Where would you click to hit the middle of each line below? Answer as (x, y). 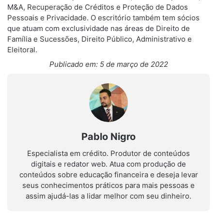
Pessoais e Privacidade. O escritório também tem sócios (103, 18)
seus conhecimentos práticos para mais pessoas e (108, 185)
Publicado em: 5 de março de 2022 (108, 64)
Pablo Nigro (108, 137)
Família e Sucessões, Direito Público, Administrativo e (100, 39)
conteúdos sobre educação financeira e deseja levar (108, 175)
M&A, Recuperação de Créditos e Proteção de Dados (98, 7)
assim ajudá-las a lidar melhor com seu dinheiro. (108, 196)
